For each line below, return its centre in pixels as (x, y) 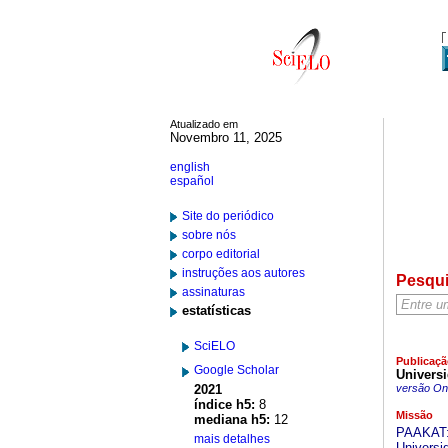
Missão (414, 415)
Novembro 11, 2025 (226, 137)
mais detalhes (232, 439)
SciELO (214, 346)
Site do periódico (228, 216)
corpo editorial (221, 254)
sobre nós (209, 235)
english (190, 167)
